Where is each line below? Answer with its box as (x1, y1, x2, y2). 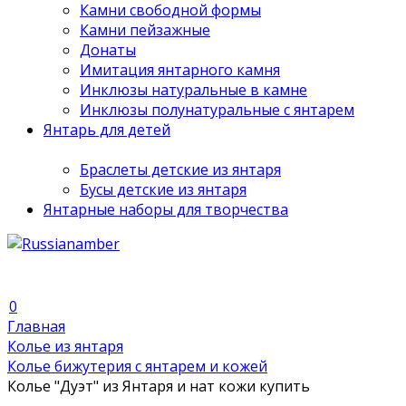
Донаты (80, 40, 136, 60)
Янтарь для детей (43, 120, 170, 140)
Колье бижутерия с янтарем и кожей (7, 356, 267, 376)
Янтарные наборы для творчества (43, 199, 288, 219)
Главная (7, 316, 65, 336)
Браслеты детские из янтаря (80, 159, 281, 179)
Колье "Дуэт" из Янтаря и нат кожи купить (7, 376, 310, 396)
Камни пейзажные (80, 20, 210, 40)
